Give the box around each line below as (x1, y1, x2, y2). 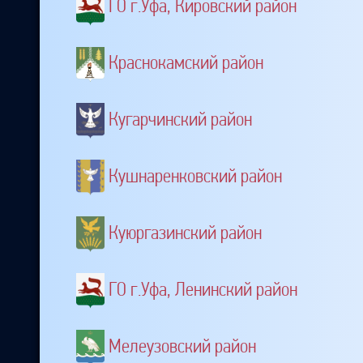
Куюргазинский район (109, 220, 262, 244)
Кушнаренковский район (109, 164, 282, 187)
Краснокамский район (109, 51, 263, 75)
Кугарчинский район (109, 108, 252, 131)
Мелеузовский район (109, 335, 256, 358)
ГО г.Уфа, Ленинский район (109, 277, 297, 301)
